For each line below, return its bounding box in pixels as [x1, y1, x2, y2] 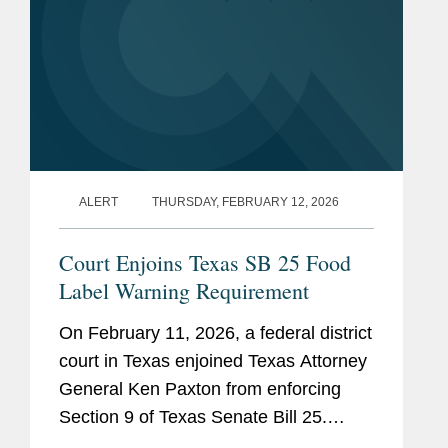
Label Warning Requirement [59, 276, 309, 306]
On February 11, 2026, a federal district [59, 323, 372, 344]
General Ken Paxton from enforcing [59, 379, 341, 400]
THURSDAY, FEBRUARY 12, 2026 [152, 195, 339, 210]
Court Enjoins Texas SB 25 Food [59, 248, 351, 278]
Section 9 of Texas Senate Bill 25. [59, 407, 327, 428]
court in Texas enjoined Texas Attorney [59, 351, 367, 372]
